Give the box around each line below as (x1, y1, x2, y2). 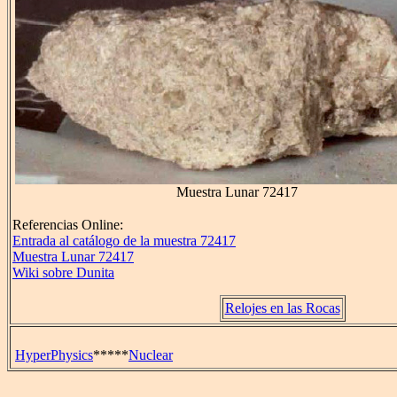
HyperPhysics (15, 347, 93, 362)
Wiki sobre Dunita (12, 265, 114, 281)
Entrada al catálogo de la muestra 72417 (12, 233, 236, 249)
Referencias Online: (12, 217, 123, 233)
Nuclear (128, 347, 173, 362)
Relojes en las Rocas (224, 300, 340, 316)
